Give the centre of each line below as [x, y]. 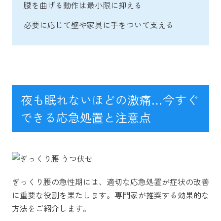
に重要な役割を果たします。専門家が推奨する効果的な [110, 195]
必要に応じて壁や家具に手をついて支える [99, 24]
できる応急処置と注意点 [86, 117]
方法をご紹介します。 [51, 208]
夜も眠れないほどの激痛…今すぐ [110, 99]
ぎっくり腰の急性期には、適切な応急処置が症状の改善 [110, 181]
